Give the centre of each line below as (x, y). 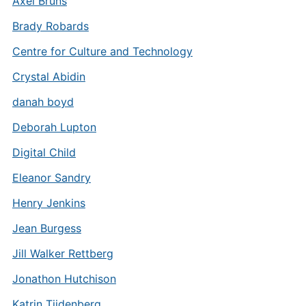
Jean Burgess (46, 228)
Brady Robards (50, 26)
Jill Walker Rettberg (62, 253)
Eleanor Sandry (51, 178)
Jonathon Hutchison (64, 279)
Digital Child (44, 152)
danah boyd (43, 102)
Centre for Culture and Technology (102, 51)
